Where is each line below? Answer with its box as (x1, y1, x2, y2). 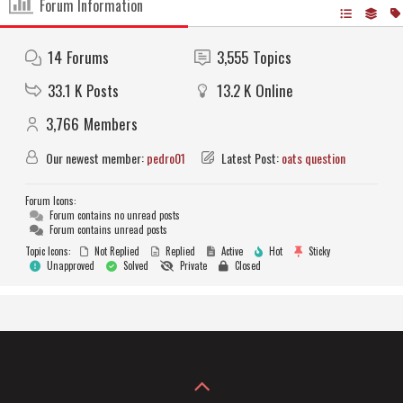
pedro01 (147, 148, 185, 168)
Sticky (306, 244, 330, 259)
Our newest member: (43, 148, 147, 168)
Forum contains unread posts (47, 222, 167, 237)
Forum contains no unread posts (47, 208, 180, 223)
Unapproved (44, 258, 94, 273)
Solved (121, 258, 148, 273)
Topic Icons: (25, 244, 71, 259)
